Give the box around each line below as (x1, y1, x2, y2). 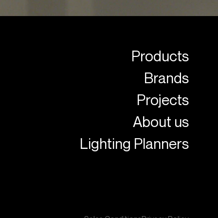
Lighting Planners (79, 134, 189, 152)
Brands (144, 69, 189, 87)
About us (132, 112, 189, 130)
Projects (136, 91, 189, 109)
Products (131, 47, 189, 65)
